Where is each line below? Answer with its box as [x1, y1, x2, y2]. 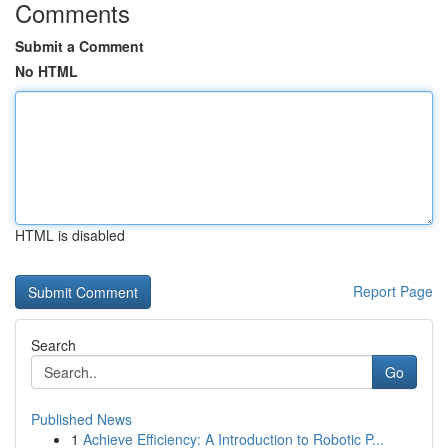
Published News [31, 409, 132, 429]
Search [31, 335, 76, 355]
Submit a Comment [15, 36, 144, 56]
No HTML [15, 61, 78, 81]
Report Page [353, 281, 433, 301]
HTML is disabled [15, 225, 125, 245]
